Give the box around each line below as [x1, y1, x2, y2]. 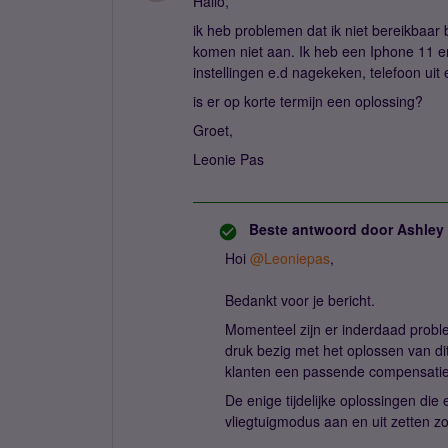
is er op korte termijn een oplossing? [193, 91, 423, 111]
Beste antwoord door [249, 219, 393, 239]
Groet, [193, 120, 233, 140]
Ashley [393, 219, 444, 239]
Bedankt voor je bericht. [225, 290, 379, 310]
